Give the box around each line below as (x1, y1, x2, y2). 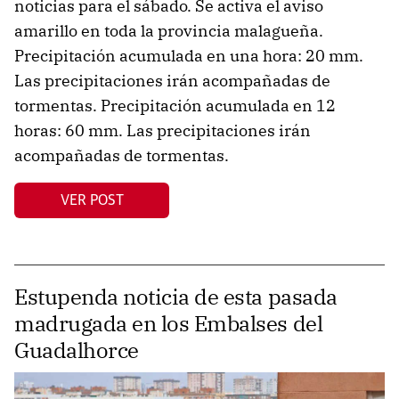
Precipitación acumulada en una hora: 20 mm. (14, 45, 363, 67)
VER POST (60, 192, 124, 208)
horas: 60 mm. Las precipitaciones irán (14, 120, 311, 142)
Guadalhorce (14, 336, 139, 365)
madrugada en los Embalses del (14, 309, 323, 338)
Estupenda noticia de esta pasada (14, 282, 338, 312)
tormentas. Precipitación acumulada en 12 (14, 95, 336, 117)
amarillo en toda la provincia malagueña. (14, 20, 323, 42)
